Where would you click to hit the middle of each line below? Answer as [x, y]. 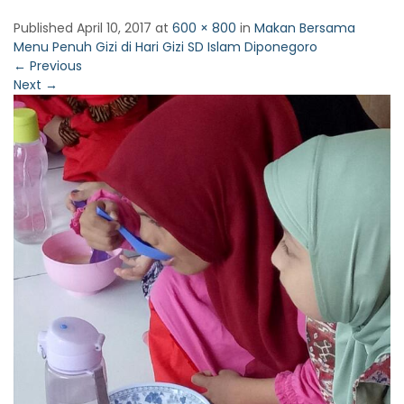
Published [45, 28]
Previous [54, 66]
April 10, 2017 [114, 28]
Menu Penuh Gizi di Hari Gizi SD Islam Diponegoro [165, 47]
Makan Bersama [305, 28]
